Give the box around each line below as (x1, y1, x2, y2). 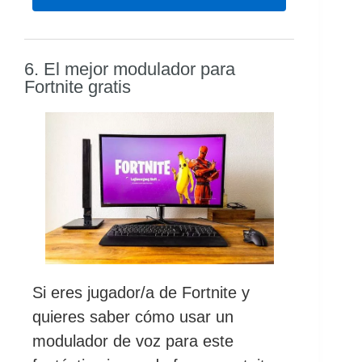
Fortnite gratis (24, 76, 131, 97)
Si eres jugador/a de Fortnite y (32, 284, 250, 302)
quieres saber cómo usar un (32, 308, 234, 326)
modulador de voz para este (32, 332, 234, 351)
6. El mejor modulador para (24, 58, 235, 79)
